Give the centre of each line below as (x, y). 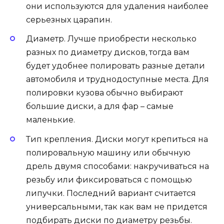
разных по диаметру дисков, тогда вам (108, 52)
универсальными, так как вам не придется (117, 206)
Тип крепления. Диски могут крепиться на (117, 139)
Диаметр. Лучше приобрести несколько (111, 39)
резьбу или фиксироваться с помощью (109, 179)
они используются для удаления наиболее (117, 6)
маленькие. (50, 120)
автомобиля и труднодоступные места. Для (117, 79)
